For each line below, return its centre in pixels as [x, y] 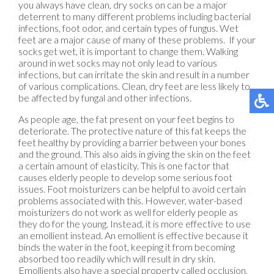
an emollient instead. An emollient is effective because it [133, 235]
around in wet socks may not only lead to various [118, 62]
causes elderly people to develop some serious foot [125, 177]
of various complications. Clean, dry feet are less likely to [134, 86]
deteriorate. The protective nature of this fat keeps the [132, 130]
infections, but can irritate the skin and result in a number [134, 74]
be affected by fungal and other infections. [105, 97]
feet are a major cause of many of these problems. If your [137, 39]
